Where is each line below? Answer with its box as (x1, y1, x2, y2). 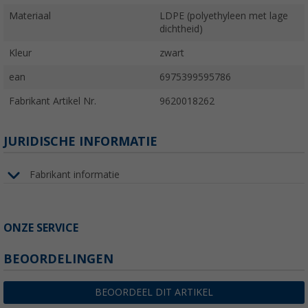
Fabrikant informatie (30, 169, 120, 181)
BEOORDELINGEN (3, 251, 113, 266)
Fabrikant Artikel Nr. (9, 95, 96, 107)
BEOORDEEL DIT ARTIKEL (95, 286, 213, 298)
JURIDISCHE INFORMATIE (3, 133, 157, 148)
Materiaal (9, 10, 51, 21)
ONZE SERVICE (3, 221, 78, 234)
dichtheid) (159, 23, 203, 34)
